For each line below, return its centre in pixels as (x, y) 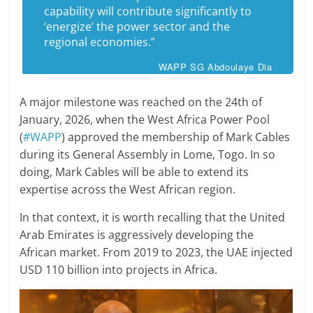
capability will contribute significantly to (148, 12)
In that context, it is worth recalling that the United (153, 218)
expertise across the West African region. (128, 190)
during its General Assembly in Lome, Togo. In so (148, 155)
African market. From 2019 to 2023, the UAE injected (156, 253)
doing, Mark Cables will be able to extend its (134, 172)
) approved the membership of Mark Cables (176, 137)
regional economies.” (100, 42)
